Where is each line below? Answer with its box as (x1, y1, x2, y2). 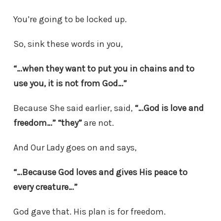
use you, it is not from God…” (13, 78, 127, 89)
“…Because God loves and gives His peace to (13, 167, 187, 178)
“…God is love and (135, 103, 204, 114)
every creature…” (13, 182, 77, 193)
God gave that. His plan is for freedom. (13, 206, 166, 218)
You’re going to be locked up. (13, 14, 127, 25)
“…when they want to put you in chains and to (13, 63, 194, 74)
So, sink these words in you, (13, 38, 123, 50)
